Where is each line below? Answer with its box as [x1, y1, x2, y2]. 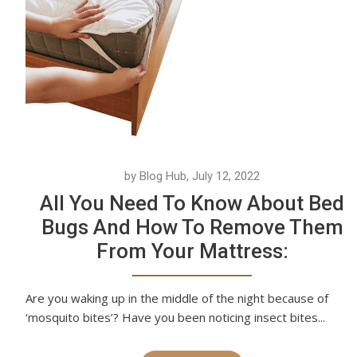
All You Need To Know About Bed [40, 191, 344, 216]
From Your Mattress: [96, 239, 288, 264]
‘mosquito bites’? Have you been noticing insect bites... [25, 309, 325, 326]
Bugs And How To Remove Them [41, 215, 343, 240]
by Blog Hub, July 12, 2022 [124, 169, 260, 184]
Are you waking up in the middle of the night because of [25, 290, 328, 307]
